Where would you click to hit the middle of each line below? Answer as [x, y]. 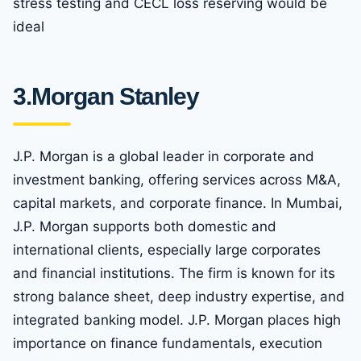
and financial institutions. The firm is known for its [174, 274]
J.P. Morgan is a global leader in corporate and [164, 157]
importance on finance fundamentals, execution [168, 344]
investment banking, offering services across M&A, [177, 180]
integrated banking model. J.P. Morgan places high [177, 320]
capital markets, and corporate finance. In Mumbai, [178, 203]
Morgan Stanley [115, 97]
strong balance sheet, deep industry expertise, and [179, 297]
